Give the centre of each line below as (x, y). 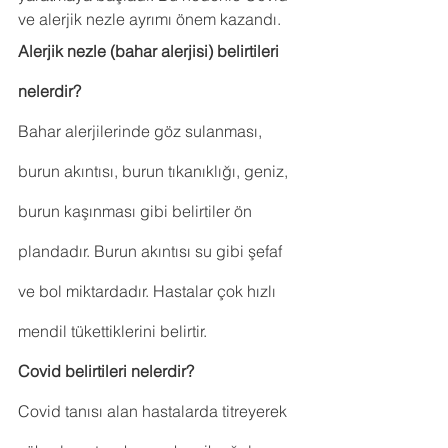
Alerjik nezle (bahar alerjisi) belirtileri (150, 51)
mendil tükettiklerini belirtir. (112, 331)
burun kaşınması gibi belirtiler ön (137, 211)
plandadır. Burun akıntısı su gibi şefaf (152, 251)
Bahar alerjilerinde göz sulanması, (142, 131)
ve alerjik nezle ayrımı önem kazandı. (149, 19)
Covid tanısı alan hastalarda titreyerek (154, 411)
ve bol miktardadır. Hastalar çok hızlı (149, 291)
